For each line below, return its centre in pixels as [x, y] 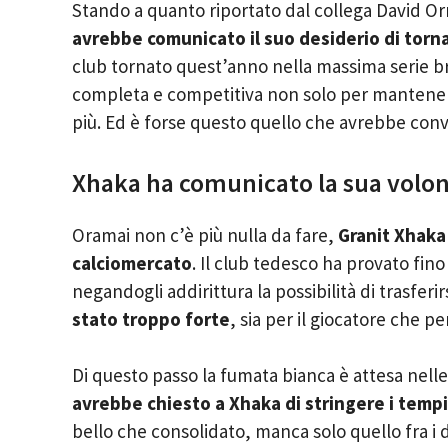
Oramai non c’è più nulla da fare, [205, 234]
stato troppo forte [151, 318]
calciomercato [132, 262]
